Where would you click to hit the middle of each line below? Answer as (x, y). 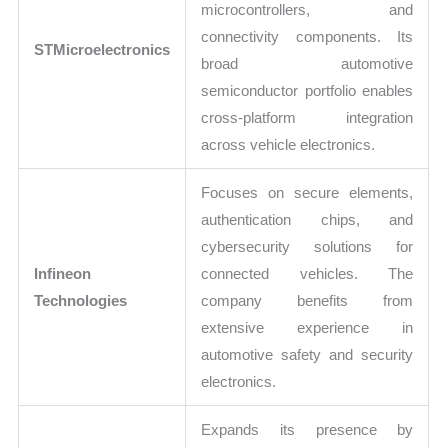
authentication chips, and (307, 220)
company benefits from (307, 301)
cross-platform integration (307, 118)
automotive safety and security (307, 355)
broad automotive (307, 64)
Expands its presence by (307, 430)
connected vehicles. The (307, 274)
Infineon (63, 274)
